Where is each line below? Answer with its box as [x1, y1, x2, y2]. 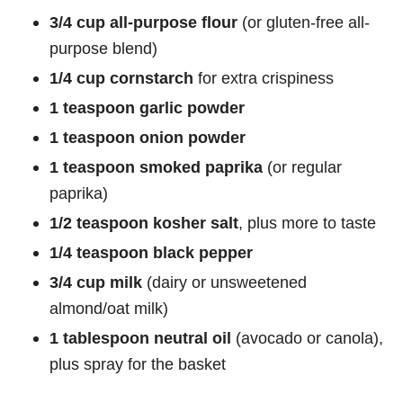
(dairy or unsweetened [142, 273, 307, 292]
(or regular [263, 157, 342, 177]
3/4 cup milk [49, 273, 142, 292]
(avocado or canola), [231, 328, 383, 348]
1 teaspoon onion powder [49, 128, 246, 148]
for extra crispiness [193, 68, 334, 88]
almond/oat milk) [49, 299, 168, 318]
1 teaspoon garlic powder [49, 98, 245, 118]
